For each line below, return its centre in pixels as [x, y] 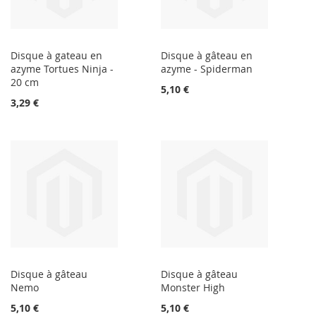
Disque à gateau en [56, 56]
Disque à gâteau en [207, 56]
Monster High [193, 288]
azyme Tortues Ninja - [62, 69]
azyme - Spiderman [207, 69]
